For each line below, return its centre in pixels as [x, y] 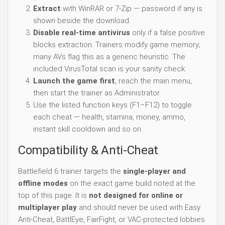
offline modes [43, 183]
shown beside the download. [82, 20]
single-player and [154, 171]
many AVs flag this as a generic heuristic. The [109, 57]
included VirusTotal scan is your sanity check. [110, 69]
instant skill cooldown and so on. [88, 129]
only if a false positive [167, 32]
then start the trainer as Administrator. [97, 93]
